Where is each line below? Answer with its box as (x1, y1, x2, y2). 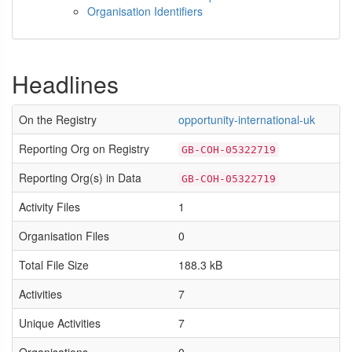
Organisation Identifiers (87, 3, 203, 19)
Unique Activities (19, 315, 101, 331)
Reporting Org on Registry (19, 141, 149, 156)
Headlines (12, 67, 119, 101)
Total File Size (19, 257, 89, 273)
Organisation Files (19, 228, 109, 244)
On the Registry (19, 112, 97, 127)
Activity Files (19, 199, 80, 214)
